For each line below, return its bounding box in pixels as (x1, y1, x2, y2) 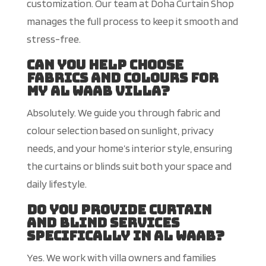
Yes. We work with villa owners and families (26, 251, 216, 264)
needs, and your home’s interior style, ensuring (26, 142, 232, 155)
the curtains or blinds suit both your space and (26, 160, 232, 173)
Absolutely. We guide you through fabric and (26, 106, 220, 119)
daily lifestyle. (26, 178, 87, 191)
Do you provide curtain (26, 201, 211, 219)
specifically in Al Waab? (26, 227, 224, 245)
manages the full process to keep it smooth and (26, 15, 238, 28)
